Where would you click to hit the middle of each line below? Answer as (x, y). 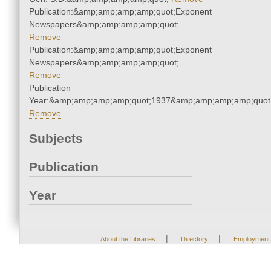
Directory (194, 239)
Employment (251, 239)
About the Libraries (128, 239)
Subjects (56, 139)
